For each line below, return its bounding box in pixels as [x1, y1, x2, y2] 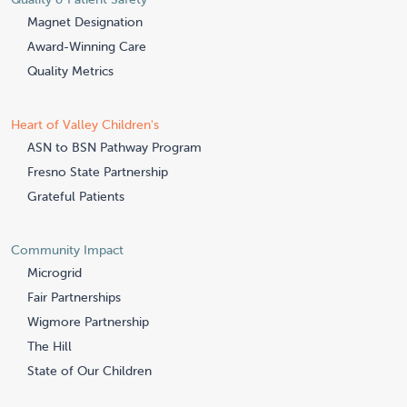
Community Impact [11, 242, 124, 259]
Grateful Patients [27, 188, 124, 205]
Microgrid [27, 264, 82, 282]
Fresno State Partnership [27, 164, 168, 181]
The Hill [27, 338, 72, 355]
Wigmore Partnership [27, 313, 149, 331]
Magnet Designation [27, 14, 143, 31]
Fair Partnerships [27, 289, 121, 306]
